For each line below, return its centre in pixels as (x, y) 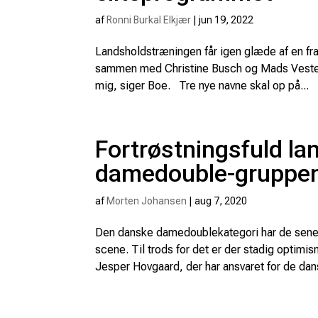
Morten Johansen (147, 201)
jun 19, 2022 (226, 20)
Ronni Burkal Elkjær (149, 20)
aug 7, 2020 (221, 201)
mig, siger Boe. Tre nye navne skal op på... (202, 86)
